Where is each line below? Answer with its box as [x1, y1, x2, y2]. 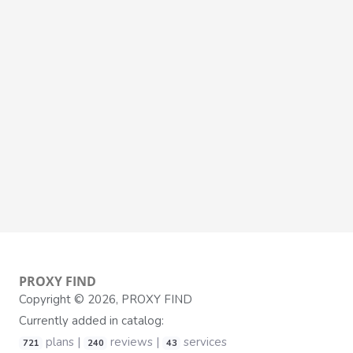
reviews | [107, 334, 162, 350]
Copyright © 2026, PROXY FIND [19, 292, 192, 307]
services [180, 334, 227, 350]
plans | [43, 334, 84, 350]
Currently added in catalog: [19, 313, 164, 329]
